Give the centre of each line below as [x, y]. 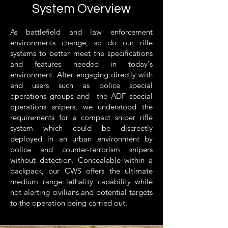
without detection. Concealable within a [81, 160]
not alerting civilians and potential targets [81, 192]
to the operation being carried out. [72, 203]
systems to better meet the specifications [81, 53]
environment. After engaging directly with [81, 75]
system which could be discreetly [81, 128]
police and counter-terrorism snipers [81, 149]
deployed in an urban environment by [81, 139]
